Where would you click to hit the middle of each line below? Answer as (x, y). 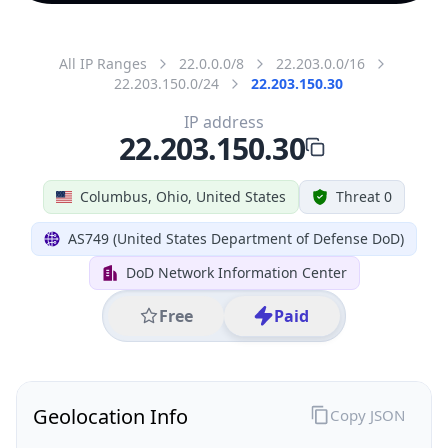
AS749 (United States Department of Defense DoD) (236, 238)
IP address (224, 121)
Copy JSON (367, 414)
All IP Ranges (103, 63)
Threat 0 (364, 196)
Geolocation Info (110, 416)
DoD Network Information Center (236, 272)
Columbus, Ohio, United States (183, 196)
